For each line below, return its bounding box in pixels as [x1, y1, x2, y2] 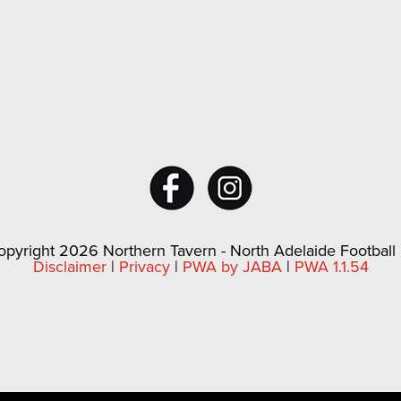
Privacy [118, 254, 170, 277]
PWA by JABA [182, 254, 282, 277]
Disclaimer [32, 254, 107, 277]
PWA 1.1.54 [294, 254, 369, 277]
